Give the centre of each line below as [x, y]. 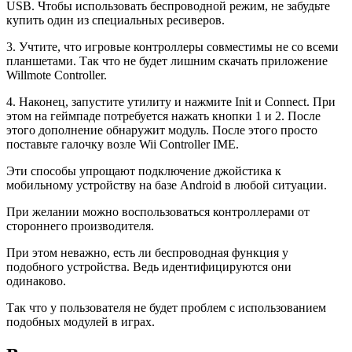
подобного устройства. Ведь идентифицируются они [149, 266]
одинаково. [36, 280]
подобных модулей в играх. [81, 321]
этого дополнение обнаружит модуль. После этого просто [162, 130]
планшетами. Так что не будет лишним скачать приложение [167, 60]
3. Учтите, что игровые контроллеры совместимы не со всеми [172, 46]
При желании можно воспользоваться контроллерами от [158, 211]
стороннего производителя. [80, 225]
